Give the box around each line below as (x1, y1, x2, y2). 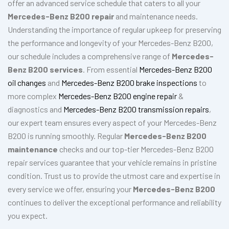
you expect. (8, 211, 48, 221)
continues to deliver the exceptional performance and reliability (8, 197, 221, 208)
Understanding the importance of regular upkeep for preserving (8, 25, 221, 35)
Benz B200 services (8, 64, 83, 75)
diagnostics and (8, 104, 63, 114)
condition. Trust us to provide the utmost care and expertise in (8, 171, 220, 181)
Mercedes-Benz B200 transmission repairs (63, 104, 209, 114)
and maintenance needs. (114, 11, 198, 21)
